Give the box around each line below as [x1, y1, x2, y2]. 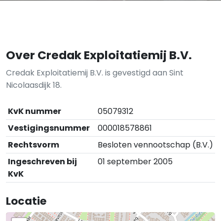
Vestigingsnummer [8, 122, 90, 134]
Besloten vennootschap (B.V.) [98, 139, 213, 150]
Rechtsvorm [8, 139, 59, 150]
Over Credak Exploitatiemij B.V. [6, 46, 192, 63]
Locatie [6, 193, 46, 209]
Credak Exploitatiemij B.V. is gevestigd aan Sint [6, 67, 184, 78]
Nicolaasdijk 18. [6, 79, 62, 91]
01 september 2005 [98, 155, 173, 167]
